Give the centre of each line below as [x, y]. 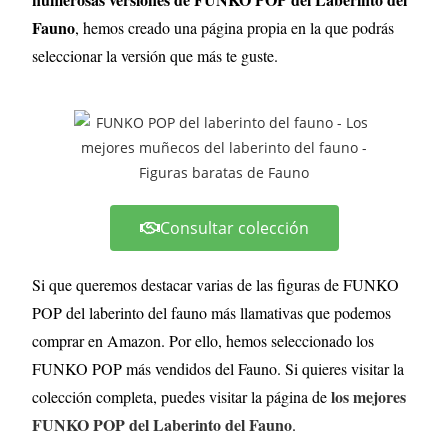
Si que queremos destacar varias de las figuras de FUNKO [216, 284]
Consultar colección [234, 227]
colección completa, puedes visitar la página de [182, 396]
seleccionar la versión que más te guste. [158, 55]
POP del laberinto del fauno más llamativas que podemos [212, 312]
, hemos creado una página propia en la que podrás [235, 27]
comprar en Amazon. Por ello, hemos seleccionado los [203, 340]
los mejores [369, 396]
